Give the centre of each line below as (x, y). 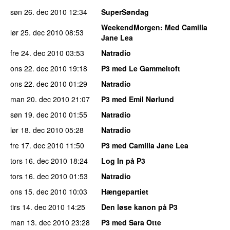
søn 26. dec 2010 (39, 12)
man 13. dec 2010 (40, 222)
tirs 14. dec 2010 (37, 207)
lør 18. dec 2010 (37, 130)
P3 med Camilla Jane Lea (145, 145)
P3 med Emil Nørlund (138, 99)
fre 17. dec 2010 (37, 145)
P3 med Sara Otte (131, 222)
